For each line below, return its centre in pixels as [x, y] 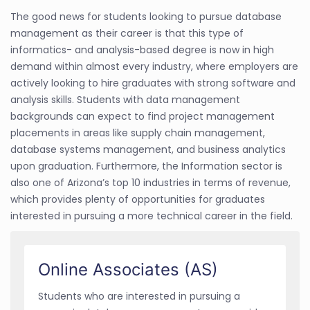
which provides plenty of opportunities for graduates [138, 200]
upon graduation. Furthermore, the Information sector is [146, 166]
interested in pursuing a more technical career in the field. [152, 216]
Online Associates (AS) [128, 270]
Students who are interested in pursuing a [139, 297]
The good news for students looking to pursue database [146, 17]
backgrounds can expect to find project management [143, 117]
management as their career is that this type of [127, 34]
